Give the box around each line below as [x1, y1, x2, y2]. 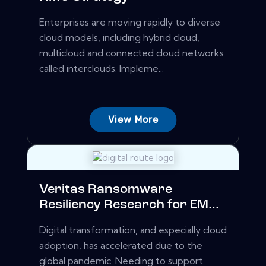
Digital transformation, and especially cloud [39, 224, 227, 236]
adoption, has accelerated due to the [39, 239, 202, 252]
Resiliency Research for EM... [39, 198, 219, 213]
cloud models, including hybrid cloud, [39, 31, 199, 44]
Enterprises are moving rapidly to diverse [39, 16, 220, 28]
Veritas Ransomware [39, 183, 172, 197]
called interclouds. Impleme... [39, 62, 164, 75]
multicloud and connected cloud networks [39, 47, 224, 59]
